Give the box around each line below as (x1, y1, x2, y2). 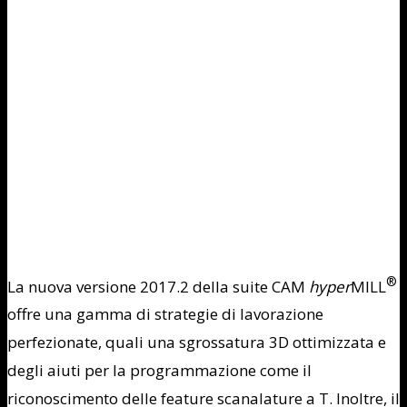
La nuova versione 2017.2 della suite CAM (7, 275, 309, 297)
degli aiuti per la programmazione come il (7, 360, 312, 382)
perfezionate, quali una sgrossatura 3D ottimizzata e (7, 332, 386, 353)
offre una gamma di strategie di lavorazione (7, 303, 323, 325)
